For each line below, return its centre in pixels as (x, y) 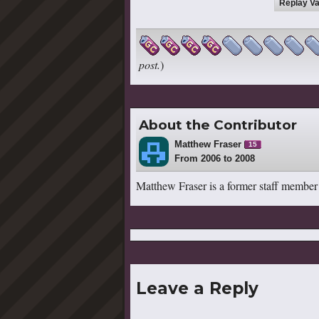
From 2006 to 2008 (215, 158)
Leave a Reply (197, 289)
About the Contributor (218, 125)
